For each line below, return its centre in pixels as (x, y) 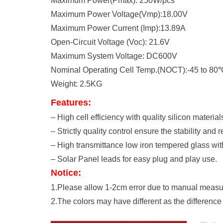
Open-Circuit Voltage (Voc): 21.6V (110, 42)
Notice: (66, 172)
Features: (71, 102)
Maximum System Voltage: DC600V (114, 56)
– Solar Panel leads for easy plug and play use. (134, 159)
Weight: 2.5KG (76, 84)
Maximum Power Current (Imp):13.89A (118, 28)
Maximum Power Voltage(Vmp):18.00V (119, 14)
